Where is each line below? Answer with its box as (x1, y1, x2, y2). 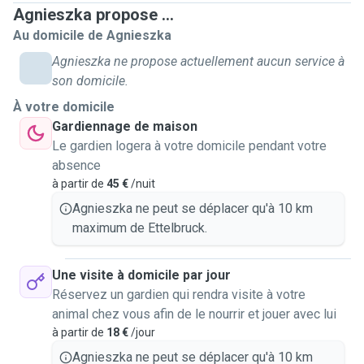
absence (52, 158, 101, 173)
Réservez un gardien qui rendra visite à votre (52, 287, 305, 302)
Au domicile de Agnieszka (13, 28, 171, 43)
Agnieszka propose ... (13, 5, 174, 24)
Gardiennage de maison (52, 119, 197, 134)
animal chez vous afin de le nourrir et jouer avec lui (52, 306, 336, 322)
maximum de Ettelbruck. (72, 220, 207, 236)
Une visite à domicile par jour (52, 267, 231, 283)
